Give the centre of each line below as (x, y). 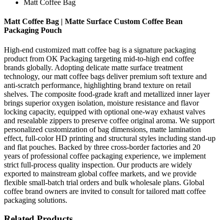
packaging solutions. (36, 200)
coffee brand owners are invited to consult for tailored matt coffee (105, 191)
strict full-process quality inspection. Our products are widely (98, 165)
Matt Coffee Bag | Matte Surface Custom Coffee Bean (93, 22)
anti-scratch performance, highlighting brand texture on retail (97, 85)
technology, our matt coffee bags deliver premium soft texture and (105, 76)
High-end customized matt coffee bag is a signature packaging (100, 50)
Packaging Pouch (33, 30)
